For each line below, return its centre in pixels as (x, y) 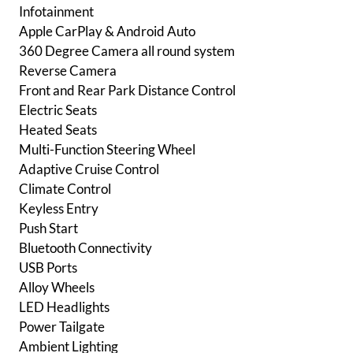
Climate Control (65, 189)
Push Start (48, 229)
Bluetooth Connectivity (85, 248)
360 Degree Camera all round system (127, 51)
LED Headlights (64, 307)
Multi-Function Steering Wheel (107, 150)
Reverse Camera (68, 71)
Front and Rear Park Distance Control (127, 91)
